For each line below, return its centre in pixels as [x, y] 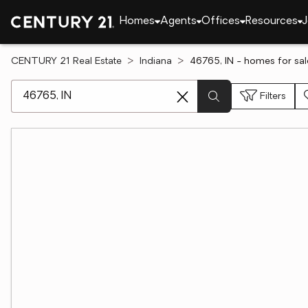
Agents [178, 21]
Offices [221, 21]
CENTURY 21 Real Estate [66, 62]
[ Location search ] [56, 87]
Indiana [156, 62]
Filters [273, 96]
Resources [271, 21]
